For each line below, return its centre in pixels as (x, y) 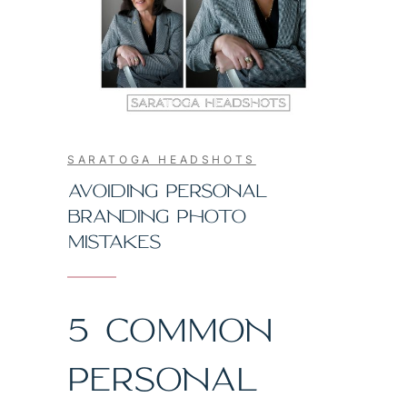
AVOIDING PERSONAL (167, 190)
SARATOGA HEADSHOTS (162, 159)
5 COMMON (169, 329)
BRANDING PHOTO (156, 216)
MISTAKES (114, 241)
